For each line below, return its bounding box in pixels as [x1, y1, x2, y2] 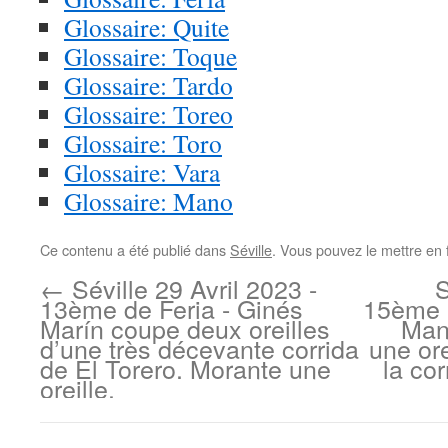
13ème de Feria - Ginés [40, 290, 303, 326]
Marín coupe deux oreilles [40, 310, 330, 346]
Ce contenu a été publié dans [40, 239, 230, 260]
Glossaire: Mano [64, 184, 233, 218]
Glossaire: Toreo [64, 97, 233, 131]
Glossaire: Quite [64, 10, 229, 44]
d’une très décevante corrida [40, 330, 359, 366]
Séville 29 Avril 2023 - [65, 270, 317, 306]
